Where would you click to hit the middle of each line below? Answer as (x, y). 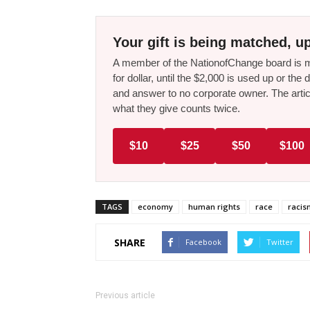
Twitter (280, 242)
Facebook (203, 242)
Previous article (125, 296)
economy (155, 207)
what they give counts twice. (176, 109)
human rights (214, 207)
